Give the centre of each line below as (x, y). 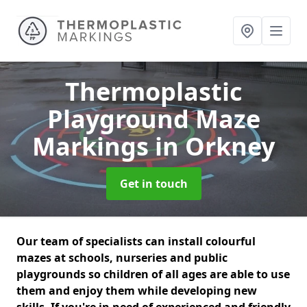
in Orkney (215, 146)
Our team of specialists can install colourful (136, 241)
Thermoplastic (153, 91)
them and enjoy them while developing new (137, 291)
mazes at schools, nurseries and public (122, 258)
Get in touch (153, 184)
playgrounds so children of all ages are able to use (153, 274)
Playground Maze (153, 119)
